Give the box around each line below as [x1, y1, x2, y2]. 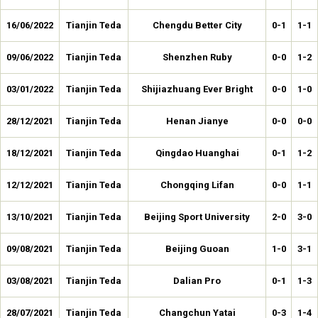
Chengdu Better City [152, 20, 242, 31]
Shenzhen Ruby [162, 52, 232, 62]
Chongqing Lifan [160, 180, 234, 190]
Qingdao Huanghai [155, 148, 239, 158]
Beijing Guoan [165, 243, 229, 254]
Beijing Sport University [144, 212, 250, 222]
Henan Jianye [165, 116, 229, 126]
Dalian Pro [173, 275, 221, 286]
